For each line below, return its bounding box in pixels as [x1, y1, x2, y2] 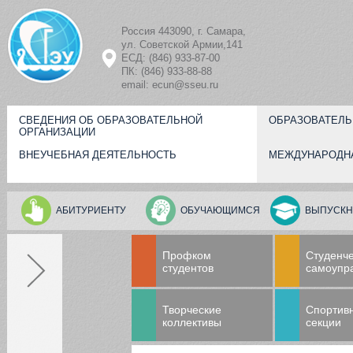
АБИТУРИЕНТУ [56, 206, 126, 215]
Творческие [162, 303, 221, 317]
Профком [162, 249, 211, 262]
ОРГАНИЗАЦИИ [19, 126, 95, 138]
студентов [162, 262, 214, 275]
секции [306, 316, 341, 329]
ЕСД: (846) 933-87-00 [121, 52, 220, 64]
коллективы [162, 316, 221, 329]
